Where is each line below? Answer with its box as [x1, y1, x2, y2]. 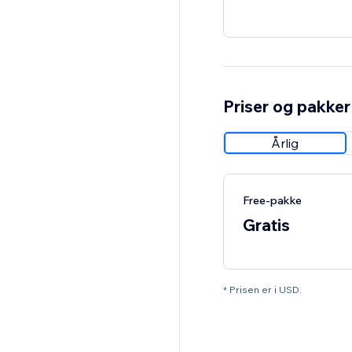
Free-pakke [242, 193, 302, 208]
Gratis [242, 214, 290, 236]
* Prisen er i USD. [222, 284, 302, 296]
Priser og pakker [222, 96, 350, 117]
